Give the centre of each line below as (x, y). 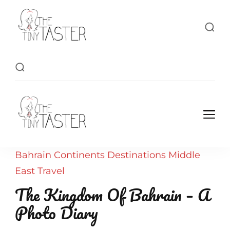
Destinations (137, 155)
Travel (51, 171)
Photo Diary (56, 213)
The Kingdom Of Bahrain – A (112, 195)
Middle (184, 155)
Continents (79, 155)
